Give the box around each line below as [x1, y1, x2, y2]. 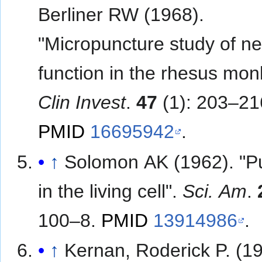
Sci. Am [182, 180, 247, 202]
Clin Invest [38, 92, 126, 113]
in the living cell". [38, 180, 183, 202]
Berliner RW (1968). [38, 4, 205, 26]
